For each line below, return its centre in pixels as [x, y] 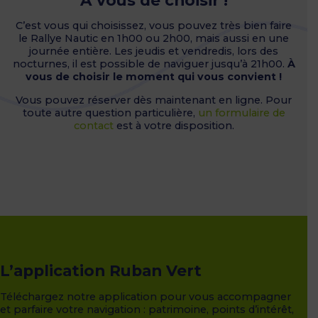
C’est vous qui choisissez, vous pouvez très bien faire [154, 26]
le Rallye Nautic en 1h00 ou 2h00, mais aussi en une [154, 39]
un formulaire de [241, 113]
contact [93, 125]
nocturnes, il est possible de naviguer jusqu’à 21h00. [150, 64]
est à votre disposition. [174, 125]
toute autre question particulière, [110, 113]
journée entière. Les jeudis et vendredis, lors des [154, 51]
